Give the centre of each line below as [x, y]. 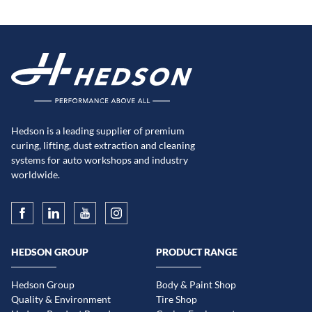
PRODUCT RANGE [197, 252]
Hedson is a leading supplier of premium [98, 130]
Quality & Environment [61, 299]
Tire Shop [177, 299]
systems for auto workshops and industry [100, 159]
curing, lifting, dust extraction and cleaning [103, 145]
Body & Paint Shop [196, 285]
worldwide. [36, 174]
